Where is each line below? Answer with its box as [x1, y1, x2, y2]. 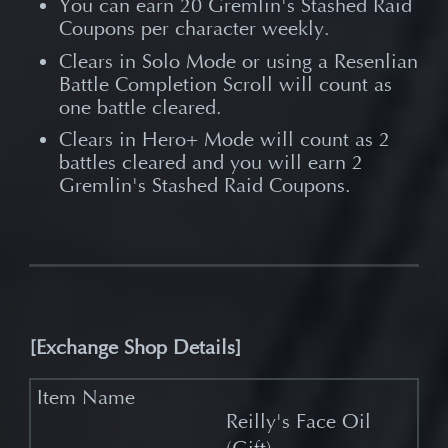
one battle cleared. [58, 95, 222, 119]
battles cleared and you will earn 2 [58, 151, 363, 175]
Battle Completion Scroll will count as [58, 72, 392, 96]
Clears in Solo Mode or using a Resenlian [58, 49, 418, 73]
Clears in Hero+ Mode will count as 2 [58, 128, 390, 152]
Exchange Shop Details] [36, 335, 243, 359]
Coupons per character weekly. [58, 16, 330, 40]
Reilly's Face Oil [225, 409, 371, 433]
